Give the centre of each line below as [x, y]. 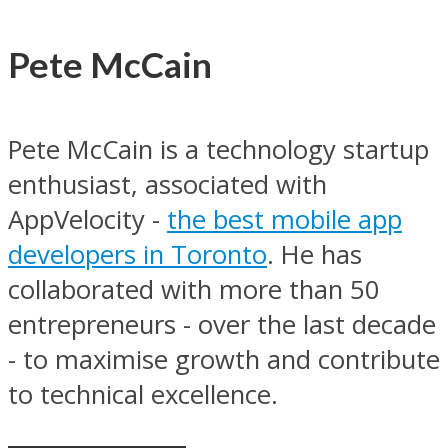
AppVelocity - [87, 219]
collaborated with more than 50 [194, 289]
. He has [314, 254]
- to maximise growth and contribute [224, 359]
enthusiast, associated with [167, 184]
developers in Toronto [137, 254]
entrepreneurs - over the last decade [222, 324]
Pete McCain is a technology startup [218, 149]
